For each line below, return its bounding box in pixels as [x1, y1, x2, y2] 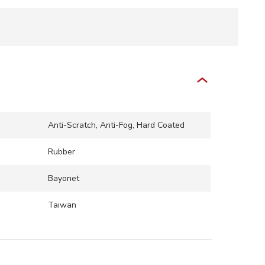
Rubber [47, 146, 75, 157]
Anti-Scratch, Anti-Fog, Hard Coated [47, 119, 185, 131]
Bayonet [47, 173, 79, 184]
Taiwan [47, 199, 76, 211]
